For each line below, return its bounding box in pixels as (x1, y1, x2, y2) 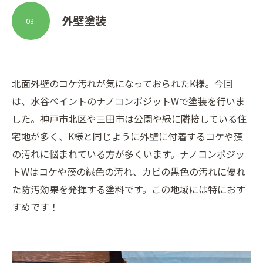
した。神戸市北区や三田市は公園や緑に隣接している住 (12, 111, 247, 126)
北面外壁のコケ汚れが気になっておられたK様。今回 (12, 76, 233, 90)
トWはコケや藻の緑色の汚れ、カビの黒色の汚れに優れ (12, 164, 245, 178)
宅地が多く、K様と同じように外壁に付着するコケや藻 (12, 129, 243, 143)
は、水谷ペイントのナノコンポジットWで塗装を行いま (12, 93, 245, 108)
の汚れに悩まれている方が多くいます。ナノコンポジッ (12, 146, 245, 161)
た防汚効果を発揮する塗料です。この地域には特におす (12, 181, 245, 196)
